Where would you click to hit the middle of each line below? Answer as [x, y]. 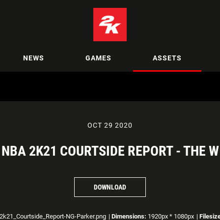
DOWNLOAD [110, 187]
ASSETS [167, 58]
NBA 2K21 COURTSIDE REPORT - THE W [110, 151]
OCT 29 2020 [110, 125]
